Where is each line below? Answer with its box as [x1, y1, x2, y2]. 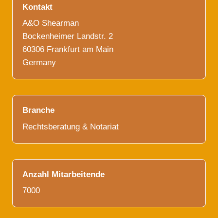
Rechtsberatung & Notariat [22, 122, 119, 131]
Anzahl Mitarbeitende [22, 169, 105, 179]
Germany [22, 58, 56, 67]
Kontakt [22, 2, 53, 12]
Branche [22, 106, 54, 115]
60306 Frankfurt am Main [22, 45, 113, 54]
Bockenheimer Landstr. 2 [22, 32, 113, 41]
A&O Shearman [22, 18, 79, 28]
